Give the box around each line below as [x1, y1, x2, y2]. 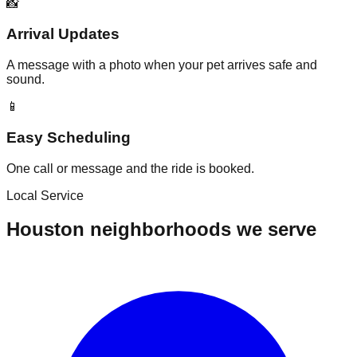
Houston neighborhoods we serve [6, 218, 316, 241]
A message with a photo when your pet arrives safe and [6, 58, 317, 73]
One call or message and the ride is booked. [6, 161, 254, 175]
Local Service [6, 188, 84, 202]
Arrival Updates [6, 25, 120, 43]
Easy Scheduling [6, 128, 131, 146]
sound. [6, 73, 45, 87]
